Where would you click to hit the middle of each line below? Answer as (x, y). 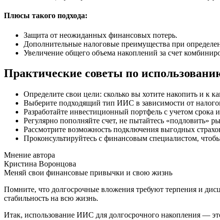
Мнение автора (29, 155)
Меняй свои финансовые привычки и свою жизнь (88, 173)
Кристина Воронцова (40, 164)
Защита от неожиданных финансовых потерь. (100, 35)
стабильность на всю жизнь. (51, 198)
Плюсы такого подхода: (46, 16)
